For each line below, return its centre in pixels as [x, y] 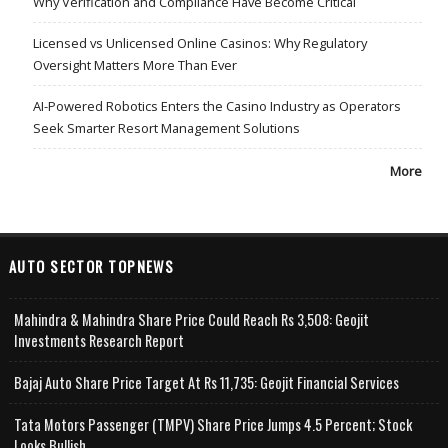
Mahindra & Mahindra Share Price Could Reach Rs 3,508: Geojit [191, 319]
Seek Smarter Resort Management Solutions [166, 127]
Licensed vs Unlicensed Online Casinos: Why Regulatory [199, 42]
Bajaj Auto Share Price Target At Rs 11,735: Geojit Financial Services [206, 382]
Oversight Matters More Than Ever [134, 64]
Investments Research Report [98, 340]
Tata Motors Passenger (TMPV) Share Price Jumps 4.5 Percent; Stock [212, 424]
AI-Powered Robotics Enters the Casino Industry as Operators [216, 105]
